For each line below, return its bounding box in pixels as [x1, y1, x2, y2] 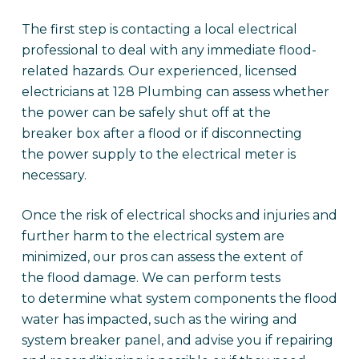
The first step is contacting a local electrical [21, 22, 297, 37]
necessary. [21, 167, 87, 183]
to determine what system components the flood [21, 291, 337, 306]
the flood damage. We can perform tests [21, 270, 280, 285]
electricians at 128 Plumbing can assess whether [21, 84, 329, 99]
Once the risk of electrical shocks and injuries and [21, 208, 337, 223]
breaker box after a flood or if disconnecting [21, 126, 302, 141]
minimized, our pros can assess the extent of [21, 249, 303, 264]
